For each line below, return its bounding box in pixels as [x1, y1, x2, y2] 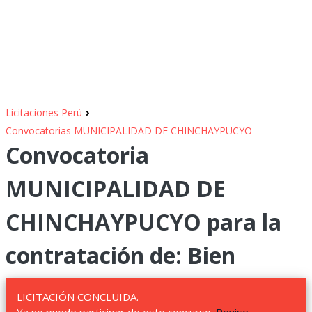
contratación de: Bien [6, 240, 235, 270]
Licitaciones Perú [6, 106, 82, 119]
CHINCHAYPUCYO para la [6, 207, 281, 237]
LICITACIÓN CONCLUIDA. [17, 290, 139, 304]
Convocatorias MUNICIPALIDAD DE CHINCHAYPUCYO [6, 124, 252, 137]
